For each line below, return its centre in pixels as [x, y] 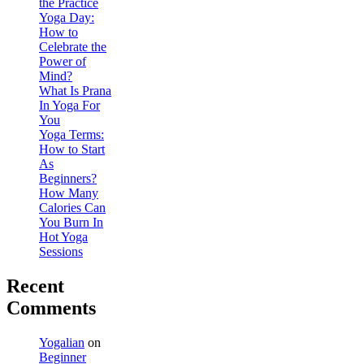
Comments [51, 308]
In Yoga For [69, 105]
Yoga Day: [67, 17]
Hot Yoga [63, 236]
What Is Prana [75, 90]
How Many [69, 193]
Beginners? [68, 178]
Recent [35, 286]
